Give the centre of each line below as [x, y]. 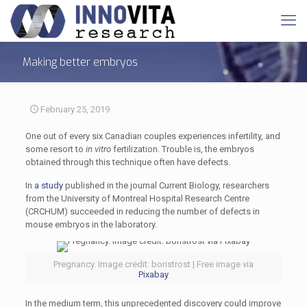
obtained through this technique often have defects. [127, 162]
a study [48, 185]
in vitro [99, 149]
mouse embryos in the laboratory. [91, 224]
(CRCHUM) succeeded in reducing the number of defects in [142, 211]
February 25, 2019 [75, 109]
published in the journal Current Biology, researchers [166, 185]
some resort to [55, 149]
